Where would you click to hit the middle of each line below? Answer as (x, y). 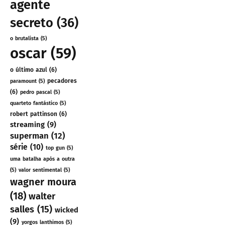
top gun (55, 148)
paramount (23, 81)
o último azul (29, 70)
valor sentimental (40, 170)
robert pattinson (34, 114)
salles (22, 210)
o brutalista (24, 39)
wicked (67, 210)
